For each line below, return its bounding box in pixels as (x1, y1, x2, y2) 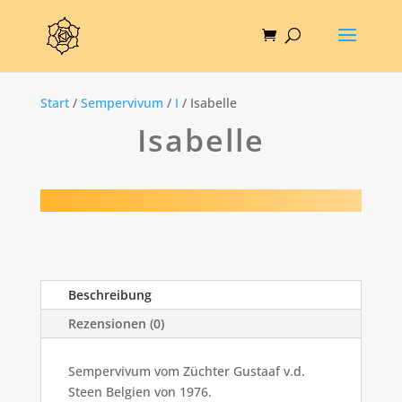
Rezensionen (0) (67, 315, 164, 333)
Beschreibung (67, 286, 152, 304)
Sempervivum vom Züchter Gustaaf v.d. (67, 363, 305, 380)
